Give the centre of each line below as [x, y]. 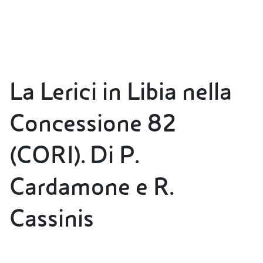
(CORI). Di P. [74, 156]
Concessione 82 [93, 124]
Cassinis [52, 219]
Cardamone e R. [91, 187]
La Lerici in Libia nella [121, 92]
